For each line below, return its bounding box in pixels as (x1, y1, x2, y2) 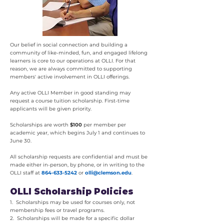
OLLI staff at (10, 169, 41, 176)
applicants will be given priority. (10, 105, 91, 112)
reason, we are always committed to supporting (10, 65, 132, 72)
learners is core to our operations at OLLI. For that (10, 57, 135, 64)
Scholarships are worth (10, 121, 70, 128)
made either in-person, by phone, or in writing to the (10, 161, 144, 168)
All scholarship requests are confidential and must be (10, 153, 147, 160)
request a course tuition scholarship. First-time (10, 97, 129, 104)
